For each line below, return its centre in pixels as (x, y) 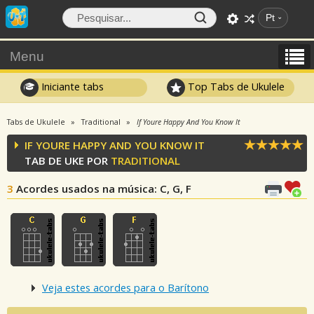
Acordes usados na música (85, 189)
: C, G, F (173, 189)
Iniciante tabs (71, 86)
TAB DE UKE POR (68, 161)
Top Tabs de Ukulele (235, 86)
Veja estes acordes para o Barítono (125, 288)
